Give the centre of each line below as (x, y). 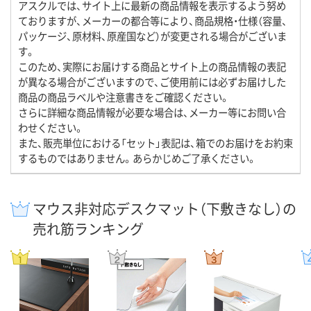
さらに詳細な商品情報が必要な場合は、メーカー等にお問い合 (152, 112)
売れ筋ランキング (88, 229)
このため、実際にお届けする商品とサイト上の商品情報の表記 (152, 67)
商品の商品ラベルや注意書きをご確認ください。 (124, 97)
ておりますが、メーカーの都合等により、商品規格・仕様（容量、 (153, 21)
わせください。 (51, 128)
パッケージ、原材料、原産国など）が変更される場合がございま (152, 36)
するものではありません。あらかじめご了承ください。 (137, 158)
